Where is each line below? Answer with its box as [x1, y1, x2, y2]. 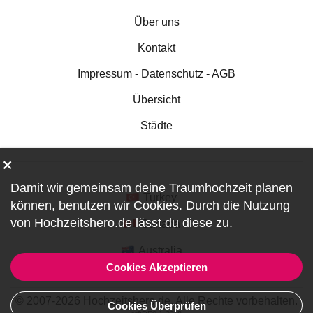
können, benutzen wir [10, 198, 133, 212]
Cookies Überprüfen [107, 299, 206, 312]
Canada [140, 218, 180, 230]
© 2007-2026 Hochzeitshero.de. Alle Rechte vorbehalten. [15, 294, 298, 307]
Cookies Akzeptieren [105, 261, 208, 273]
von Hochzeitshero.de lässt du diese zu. [10, 216, 233, 230]
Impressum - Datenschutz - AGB [78, 68, 235, 80]
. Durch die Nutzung [179, 198, 290, 212]
